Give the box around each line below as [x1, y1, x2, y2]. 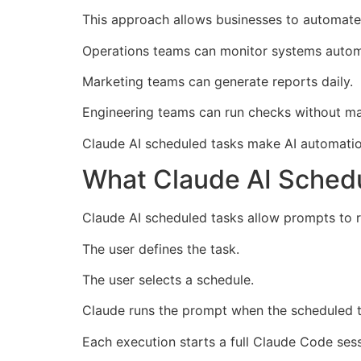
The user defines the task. [82, 240, 239, 257]
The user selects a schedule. [82, 271, 254, 288]
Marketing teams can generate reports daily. [82, 73, 353, 90]
